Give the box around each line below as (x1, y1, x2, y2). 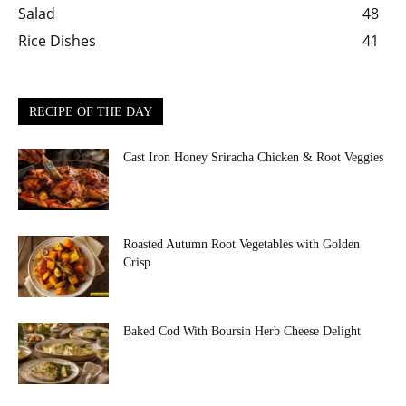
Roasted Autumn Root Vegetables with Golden (123, 237, 360, 251)
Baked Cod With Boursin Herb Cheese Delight (123, 324, 361, 338)
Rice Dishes (18, 30, 96, 51)
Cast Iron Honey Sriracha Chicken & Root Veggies (123, 150, 383, 164)
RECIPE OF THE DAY (29, 104, 152, 119)
